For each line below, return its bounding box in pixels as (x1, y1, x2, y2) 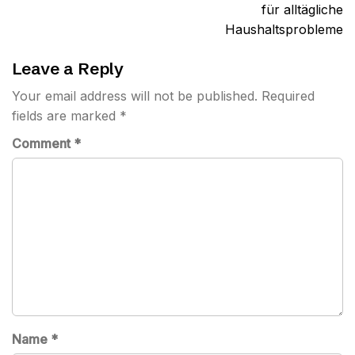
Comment (12, 136, 74, 151)
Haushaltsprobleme (225, 21, 343, 37)
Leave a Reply (12, 58, 124, 78)
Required (261, 88, 315, 104)
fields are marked (12, 108, 120, 124)
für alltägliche (261, 2, 343, 17)
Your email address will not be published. (12, 88, 258, 104)
